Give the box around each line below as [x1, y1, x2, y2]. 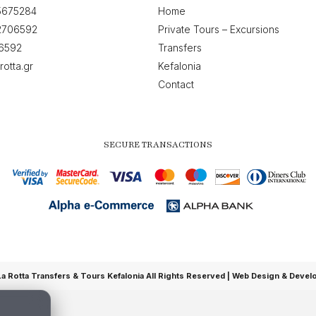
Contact [158, 78, 194, 90]
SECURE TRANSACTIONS [104, 139, 212, 150]
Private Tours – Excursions [158, 23, 279, 35]
